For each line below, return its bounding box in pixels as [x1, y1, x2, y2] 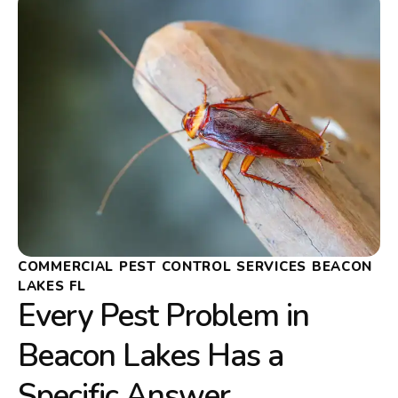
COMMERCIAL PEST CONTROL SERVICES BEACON [18, 258, 373, 276]
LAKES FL [18, 277, 86, 296]
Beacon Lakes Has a [18, 335, 283, 378]
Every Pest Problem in [18, 295, 309, 338]
